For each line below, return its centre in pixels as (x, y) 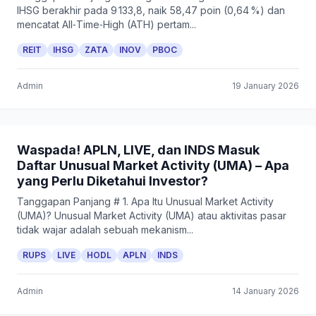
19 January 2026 (266, 86)
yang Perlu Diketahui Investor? (113, 181)
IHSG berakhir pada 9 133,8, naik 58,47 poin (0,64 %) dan (151, 10)
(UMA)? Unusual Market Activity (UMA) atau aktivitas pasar (152, 215)
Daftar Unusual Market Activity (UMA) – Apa (153, 165)
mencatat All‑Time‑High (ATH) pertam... (107, 24)
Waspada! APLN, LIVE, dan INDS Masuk (138, 150)
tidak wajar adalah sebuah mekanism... (105, 230)
